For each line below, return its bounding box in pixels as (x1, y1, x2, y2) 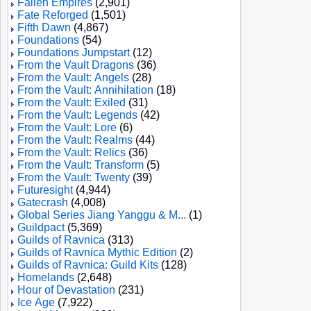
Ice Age (17, 296, 55, 308)
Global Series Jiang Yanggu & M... (17, 209, 186, 221)
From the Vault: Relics (17, 146, 126, 158)
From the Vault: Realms (17, 134, 133, 146)
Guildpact (17, 221, 65, 233)
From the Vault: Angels (17, 72, 129, 83)
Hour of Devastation (17, 284, 115, 296)
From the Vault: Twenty (17, 171, 130, 183)
